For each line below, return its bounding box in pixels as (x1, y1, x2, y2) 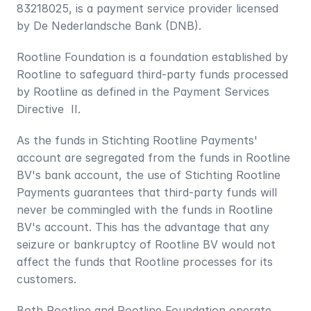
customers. (17, 272, 76, 286)
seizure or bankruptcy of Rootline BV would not (17, 237, 276, 251)
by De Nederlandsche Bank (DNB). (17, 19, 205, 33)
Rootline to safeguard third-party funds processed (17, 67, 288, 81)
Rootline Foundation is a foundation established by (17, 50, 288, 64)
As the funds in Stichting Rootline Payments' (17, 133, 258, 147)
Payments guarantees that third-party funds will (17, 185, 277, 199)
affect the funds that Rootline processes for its (17, 255, 273, 269)
